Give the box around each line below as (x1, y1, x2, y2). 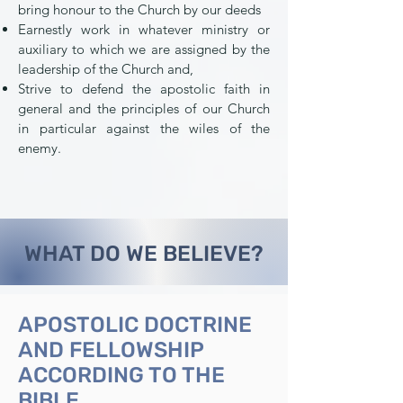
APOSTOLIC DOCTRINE (18, 312, 252, 337)
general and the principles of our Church (18, 100, 270, 117)
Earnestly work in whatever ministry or (18, 21, 270, 38)
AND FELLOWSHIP (18, 337, 203, 363)
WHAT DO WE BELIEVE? (24, 241, 264, 266)
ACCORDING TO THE (18, 363, 225, 388)
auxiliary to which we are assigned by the (18, 40, 270, 58)
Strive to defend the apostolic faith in (18, 80, 270, 97)
